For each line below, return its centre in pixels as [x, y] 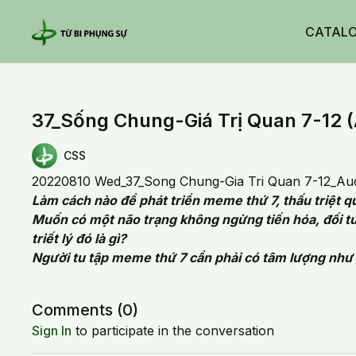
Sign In [52, 331]
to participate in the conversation [173, 331]
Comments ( [77, 310]
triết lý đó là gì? [79, 238]
